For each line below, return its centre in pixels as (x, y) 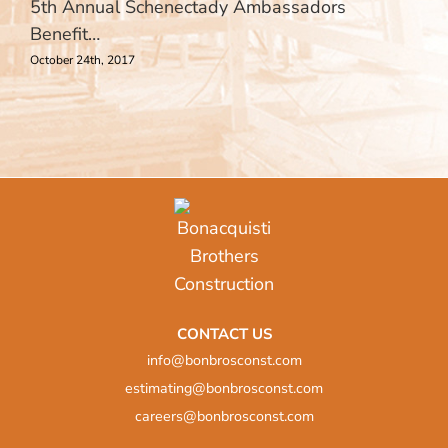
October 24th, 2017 (82, 59)
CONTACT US (224, 333)
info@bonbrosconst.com (224, 360)
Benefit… (67, 34)
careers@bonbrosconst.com (224, 416)
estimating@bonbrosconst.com (224, 388)
